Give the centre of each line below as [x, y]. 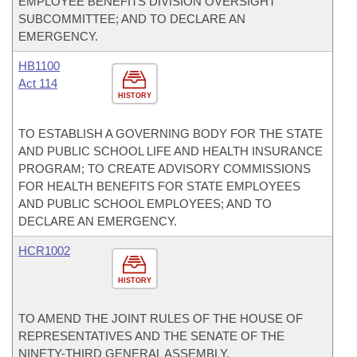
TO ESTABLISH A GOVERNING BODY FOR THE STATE [171, 133]
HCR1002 [44, 251]
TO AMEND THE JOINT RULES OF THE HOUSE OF [161, 318]
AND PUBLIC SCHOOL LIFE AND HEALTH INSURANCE [171, 151]
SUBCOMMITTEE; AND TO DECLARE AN [132, 19]
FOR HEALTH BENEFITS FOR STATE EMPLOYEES [159, 186]
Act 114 [38, 83]
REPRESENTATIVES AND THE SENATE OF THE [151, 336]
